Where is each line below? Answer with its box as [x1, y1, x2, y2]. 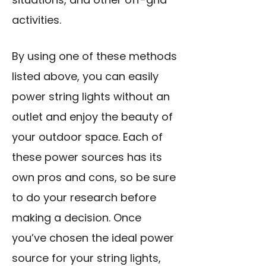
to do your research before [12, 189, 156, 205]
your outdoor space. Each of [12, 129, 163, 144]
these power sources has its [12, 149, 162, 164]
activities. [12, 12, 61, 27]
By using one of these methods [12, 48, 177, 64]
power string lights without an [12, 88, 170, 104]
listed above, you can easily [12, 68, 159, 84]
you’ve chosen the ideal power [12, 230, 174, 245]
